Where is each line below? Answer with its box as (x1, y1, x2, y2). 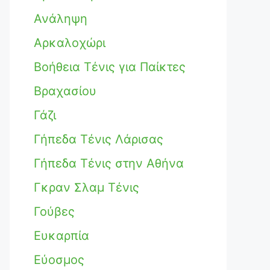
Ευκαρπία (34, 228, 89, 243)
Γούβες (34, 204, 75, 219)
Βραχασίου (34, 84, 96, 98)
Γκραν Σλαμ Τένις (34, 180, 139, 195)
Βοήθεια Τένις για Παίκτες (34, 60, 186, 74)
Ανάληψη (34, 11, 87, 26)
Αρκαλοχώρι (34, 36, 105, 50)
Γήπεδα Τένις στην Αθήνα (34, 156, 184, 171)
